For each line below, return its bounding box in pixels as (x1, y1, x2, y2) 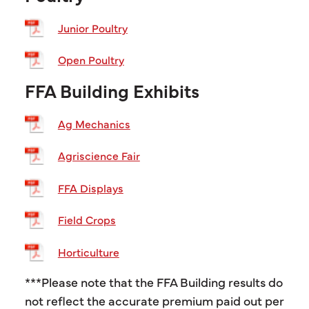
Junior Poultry (57, 19, 128, 35)
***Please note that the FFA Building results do (24, 273, 283, 291)
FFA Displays (57, 179, 123, 195)
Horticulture (57, 244, 119, 260)
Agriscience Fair (57, 148, 140, 163)
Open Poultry (57, 52, 124, 68)
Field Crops (57, 212, 116, 228)
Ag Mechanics (57, 115, 130, 131)
